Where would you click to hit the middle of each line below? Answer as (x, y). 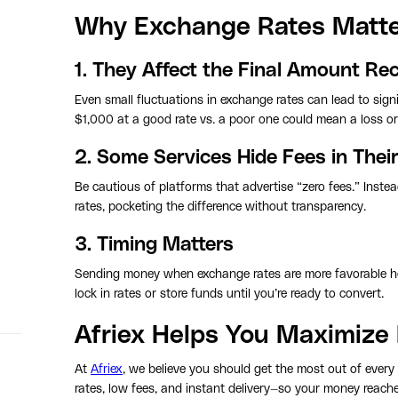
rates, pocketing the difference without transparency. (220, 207)
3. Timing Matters (154, 244)
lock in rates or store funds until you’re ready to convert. (229, 294)
